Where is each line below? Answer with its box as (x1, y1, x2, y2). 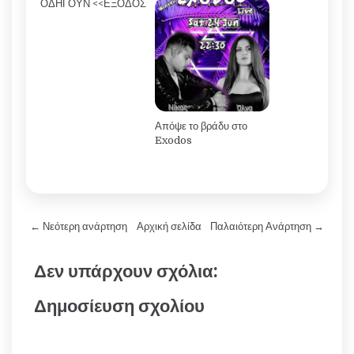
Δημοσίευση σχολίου (34, 295, 205, 318)
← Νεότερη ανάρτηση (30, 220, 127, 233)
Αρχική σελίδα (136, 220, 201, 233)
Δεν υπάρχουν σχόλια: (34, 260, 218, 283)
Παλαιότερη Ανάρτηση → (210, 220, 324, 233)
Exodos (155, 134, 192, 147)
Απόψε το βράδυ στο (155, 120, 247, 133)
